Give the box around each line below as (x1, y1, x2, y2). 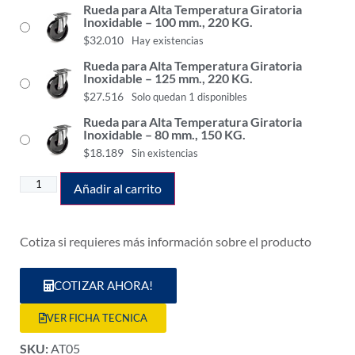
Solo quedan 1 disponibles (132, 90, 247, 104)
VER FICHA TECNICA (47, 311, 147, 324)
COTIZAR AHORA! (54, 277, 153, 292)
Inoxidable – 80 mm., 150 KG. (83, 127, 246, 143)
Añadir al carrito (74, 181, 162, 197)
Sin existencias (132, 147, 198, 160)
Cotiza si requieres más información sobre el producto (20, 234, 311, 250)
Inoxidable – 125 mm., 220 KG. (83, 71, 253, 86)
